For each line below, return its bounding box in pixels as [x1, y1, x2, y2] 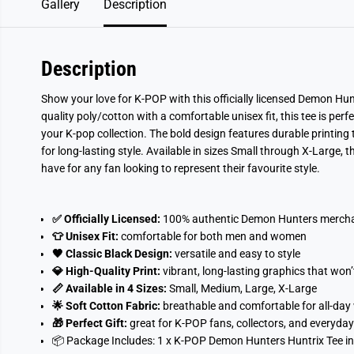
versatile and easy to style [174, 247, 300, 260]
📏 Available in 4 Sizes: [51, 282, 167, 295]
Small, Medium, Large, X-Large [168, 282, 317, 295]
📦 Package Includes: [51, 334, 155, 347]
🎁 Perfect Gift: [51, 317, 127, 330]
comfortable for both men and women [120, 230, 307, 243]
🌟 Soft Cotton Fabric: [51, 299, 160, 312]
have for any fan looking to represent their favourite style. [40, 162, 320, 175]
